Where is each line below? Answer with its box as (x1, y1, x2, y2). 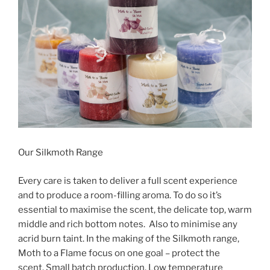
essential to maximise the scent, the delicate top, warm (18, 204, 252, 215)
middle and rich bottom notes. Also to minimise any (18, 218, 237, 230)
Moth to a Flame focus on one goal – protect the (18, 247, 220, 259)
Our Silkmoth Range (18, 147, 103, 159)
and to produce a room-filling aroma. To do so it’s (18, 189, 222, 201)
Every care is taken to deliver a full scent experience (18, 175, 237, 186)
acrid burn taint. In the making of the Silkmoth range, (18, 233, 239, 244)
